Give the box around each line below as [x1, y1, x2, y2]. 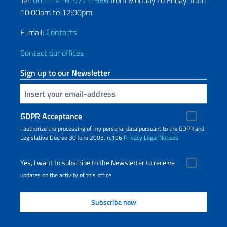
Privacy [124, 133, 142, 142]
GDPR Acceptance [20, 110, 82, 122]
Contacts [46, 26, 77, 39]
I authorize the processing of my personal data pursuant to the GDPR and [20, 124, 204, 133]
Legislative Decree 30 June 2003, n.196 [20, 133, 124, 142]
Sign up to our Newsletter [20, 67, 110, 79]
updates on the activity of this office [20, 170, 111, 180]
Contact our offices [20, 47, 84, 59]
